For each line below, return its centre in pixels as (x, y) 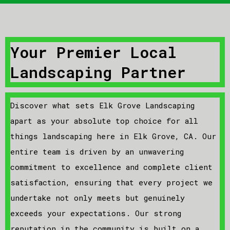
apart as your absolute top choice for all (104, 121)
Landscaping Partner (98, 72)
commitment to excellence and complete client (111, 167)
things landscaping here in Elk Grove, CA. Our (113, 136)
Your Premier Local (93, 52)
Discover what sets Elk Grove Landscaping (102, 105)
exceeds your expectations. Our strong (96, 213)
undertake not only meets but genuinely (98, 198)
